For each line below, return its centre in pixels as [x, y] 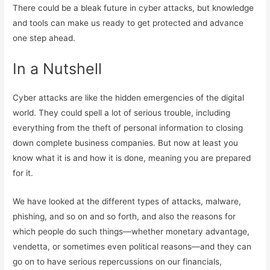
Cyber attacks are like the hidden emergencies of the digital [129, 98]
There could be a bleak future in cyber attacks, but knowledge [133, 8]
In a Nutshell [58, 69]
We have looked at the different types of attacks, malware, [127, 201]
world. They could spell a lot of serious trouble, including [122, 113]
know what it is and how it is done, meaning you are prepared [132, 158]
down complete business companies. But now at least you [126, 143]
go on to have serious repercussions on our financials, [118, 261]
